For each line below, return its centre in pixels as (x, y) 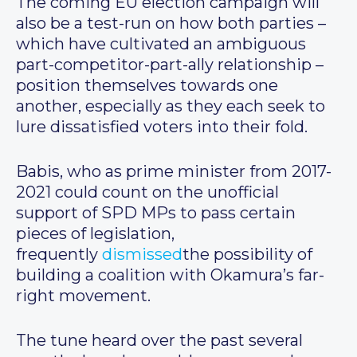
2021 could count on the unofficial (147, 192)
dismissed (142, 255)
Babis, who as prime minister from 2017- (174, 172)
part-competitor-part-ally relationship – (170, 65)
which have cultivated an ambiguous (161, 44)
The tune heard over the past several (159, 341)
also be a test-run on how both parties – (171, 24)
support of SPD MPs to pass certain (156, 213)
